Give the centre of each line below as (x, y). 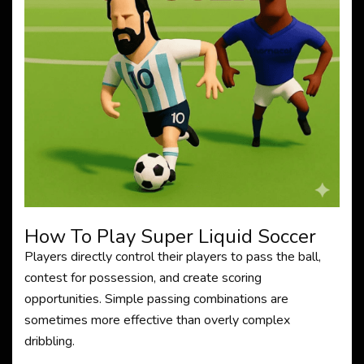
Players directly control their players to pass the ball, (173, 257)
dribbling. (50, 341)
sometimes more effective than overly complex (157, 320)
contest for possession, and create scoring (143, 278)
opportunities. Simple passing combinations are (156, 299)
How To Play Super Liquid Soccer (170, 236)
